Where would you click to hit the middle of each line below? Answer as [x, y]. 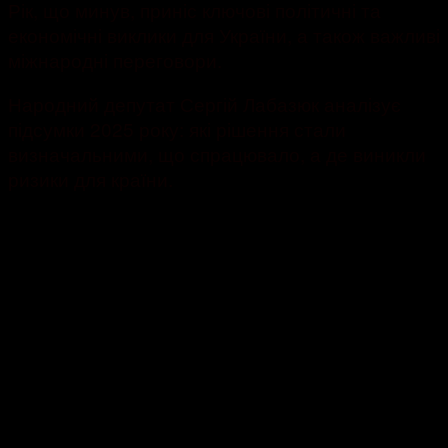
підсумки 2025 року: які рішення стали [177, 129]
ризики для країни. [90, 179]
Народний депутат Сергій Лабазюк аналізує [204, 104]
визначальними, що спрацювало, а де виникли [217, 154]
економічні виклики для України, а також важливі [224, 35]
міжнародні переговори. [115, 60]
